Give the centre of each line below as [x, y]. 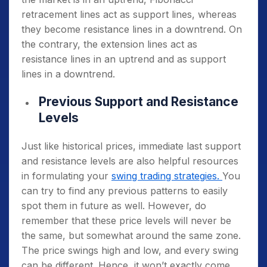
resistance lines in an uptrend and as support [124, 59]
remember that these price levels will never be [126, 221]
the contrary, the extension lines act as [109, 44]
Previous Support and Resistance [139, 102]
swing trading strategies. [167, 176]
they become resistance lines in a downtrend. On [132, 29]
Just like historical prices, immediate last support [131, 146]
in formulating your [66, 176]
